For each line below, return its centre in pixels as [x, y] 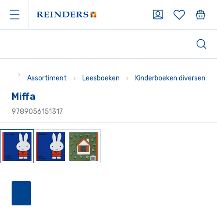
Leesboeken [101, 78]
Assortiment [47, 78]
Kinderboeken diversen [170, 78]
